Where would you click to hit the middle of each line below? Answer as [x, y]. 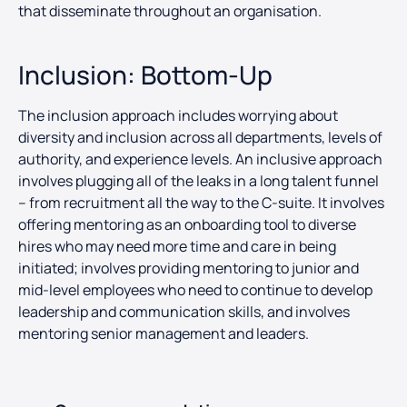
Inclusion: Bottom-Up [145, 75]
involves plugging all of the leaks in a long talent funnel [199, 181]
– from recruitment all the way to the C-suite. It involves [201, 203]
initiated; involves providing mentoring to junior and [189, 268]
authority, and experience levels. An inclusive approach [200, 159]
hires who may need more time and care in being [177, 247]
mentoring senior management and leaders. [166, 334]
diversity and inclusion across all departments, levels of [200, 138]
